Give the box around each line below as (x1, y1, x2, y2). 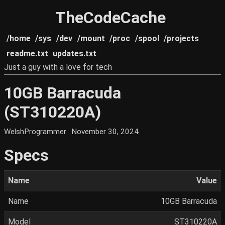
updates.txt (53, 49, 97, 58)
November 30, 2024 (71, 127, 139, 137)
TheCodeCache (55, 8, 166, 27)
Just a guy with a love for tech (4, 62, 112, 72)
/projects (164, 34, 199, 43)
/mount (77, 34, 105, 43)
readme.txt (6, 49, 48, 58)
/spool (135, 34, 159, 43)
